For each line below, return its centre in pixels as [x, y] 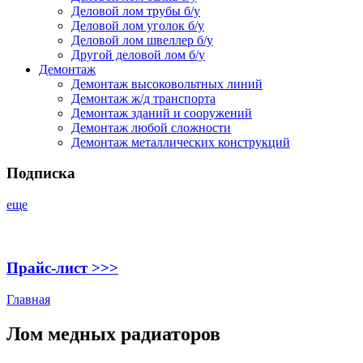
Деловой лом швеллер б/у [142, 40]
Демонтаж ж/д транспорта [143, 98]
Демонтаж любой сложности [151, 127]
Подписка [41, 173]
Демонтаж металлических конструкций [181, 142]
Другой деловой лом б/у [138, 54]
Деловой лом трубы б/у [136, 11]
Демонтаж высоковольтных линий [167, 83]
